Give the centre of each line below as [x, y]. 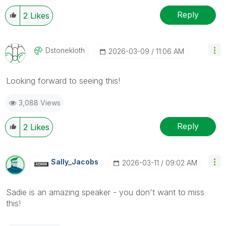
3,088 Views [40, 102]
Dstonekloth [65, 50]
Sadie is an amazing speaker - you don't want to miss [105, 192]
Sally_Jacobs [75, 161]
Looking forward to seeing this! [63, 80]
